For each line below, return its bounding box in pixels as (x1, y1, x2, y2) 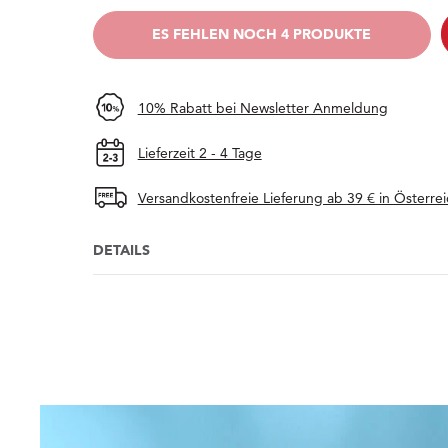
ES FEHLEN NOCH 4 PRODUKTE (152, 25, 372, 44)
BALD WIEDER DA (261, 12, 385, 31)
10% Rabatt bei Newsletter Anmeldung (137, 99, 388, 118)
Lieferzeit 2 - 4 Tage (137, 144, 262, 163)
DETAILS (92, 240, 150, 259)
